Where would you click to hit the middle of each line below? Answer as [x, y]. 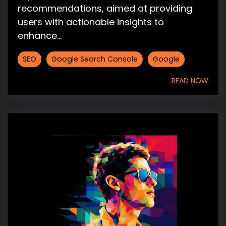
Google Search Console [95, 59]
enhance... [40, 35]
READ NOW [190, 80]
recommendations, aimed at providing [105, 8]
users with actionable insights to [91, 22]
